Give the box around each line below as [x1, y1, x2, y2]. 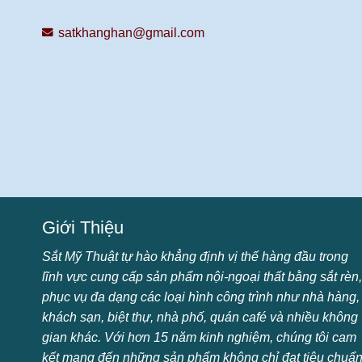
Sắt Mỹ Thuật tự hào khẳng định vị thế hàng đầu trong [42, 250, 348, 263]
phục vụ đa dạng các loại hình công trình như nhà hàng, [42, 290, 360, 304]
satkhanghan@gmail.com [58, 26, 204, 40]
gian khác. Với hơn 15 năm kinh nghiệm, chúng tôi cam [42, 330, 356, 344]
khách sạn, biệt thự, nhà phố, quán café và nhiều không [42, 310, 358, 324]
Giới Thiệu [42, 217, 124, 238]
